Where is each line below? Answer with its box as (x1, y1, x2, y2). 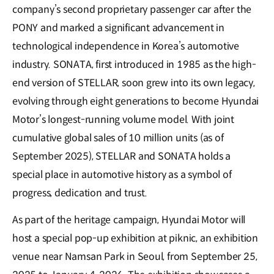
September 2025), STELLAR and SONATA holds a (12, 149, 231, 163)
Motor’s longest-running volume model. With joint (12, 113, 234, 126)
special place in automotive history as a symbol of (12, 168, 232, 181)
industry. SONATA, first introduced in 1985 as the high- (12, 57, 256, 71)
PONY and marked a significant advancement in (12, 21, 224, 34)
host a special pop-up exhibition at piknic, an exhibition (12, 231, 259, 245)
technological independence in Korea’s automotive (12, 39, 239, 53)
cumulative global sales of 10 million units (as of (12, 131, 224, 144)
